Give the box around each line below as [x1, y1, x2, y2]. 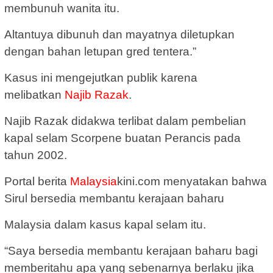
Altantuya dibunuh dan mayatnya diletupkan [4, 28, 235, 41]
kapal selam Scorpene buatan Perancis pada [4, 132, 241, 145]
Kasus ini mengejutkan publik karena [4, 71, 197, 85]
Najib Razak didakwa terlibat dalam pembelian [4, 115, 246, 128]
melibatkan [4, 88, 65, 102]
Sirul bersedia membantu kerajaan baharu [4, 192, 224, 205]
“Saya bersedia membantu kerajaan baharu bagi [4, 244, 258, 258]
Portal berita [4, 175, 70, 188]
